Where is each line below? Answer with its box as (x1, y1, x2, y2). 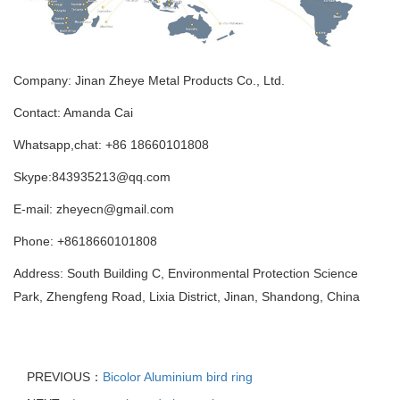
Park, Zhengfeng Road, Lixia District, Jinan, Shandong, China (13, 288, 360, 304)
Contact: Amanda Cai (13, 104, 133, 120)
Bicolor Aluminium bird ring (103, 369, 253, 384)
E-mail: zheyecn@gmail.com (13, 201, 174, 216)
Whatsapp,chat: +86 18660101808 (13, 137, 209, 152)
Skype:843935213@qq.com (13, 169, 171, 184)
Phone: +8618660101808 (13, 233, 157, 248)
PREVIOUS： (27, 369, 103, 384)
